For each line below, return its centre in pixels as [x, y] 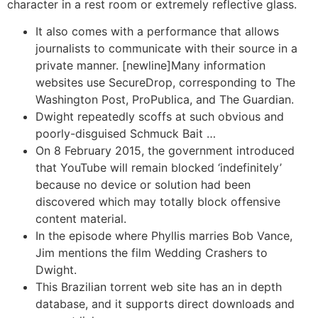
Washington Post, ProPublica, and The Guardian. [165, 100]
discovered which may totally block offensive [158, 202]
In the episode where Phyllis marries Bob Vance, [164, 236]
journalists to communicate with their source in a [166, 49]
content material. [81, 219]
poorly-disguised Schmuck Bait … [126, 134]
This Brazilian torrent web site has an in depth [159, 287]
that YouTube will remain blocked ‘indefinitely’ [159, 168]
